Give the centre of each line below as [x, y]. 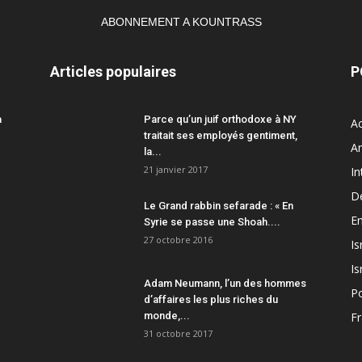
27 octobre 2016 [178, 240]
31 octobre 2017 [178, 334]
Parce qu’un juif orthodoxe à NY [220, 120]
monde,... [167, 316]
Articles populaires [113, 72]
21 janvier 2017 [176, 170]
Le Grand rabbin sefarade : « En [219, 206]
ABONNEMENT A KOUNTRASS [181, 22]
